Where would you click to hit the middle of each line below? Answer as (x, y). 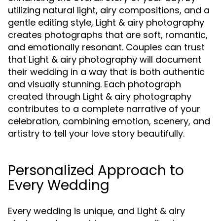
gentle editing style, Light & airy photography (106, 22)
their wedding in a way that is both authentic (106, 72)
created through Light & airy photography (100, 96)
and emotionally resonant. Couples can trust (106, 47)
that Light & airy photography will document (105, 59)
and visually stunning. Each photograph (94, 84)
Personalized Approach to (96, 170)
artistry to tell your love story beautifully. (96, 133)
